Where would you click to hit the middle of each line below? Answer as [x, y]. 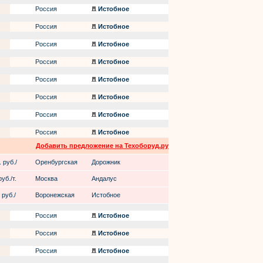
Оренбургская [56, 162]
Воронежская [55, 195]
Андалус [104, 178]
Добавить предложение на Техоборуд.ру [102, 146]
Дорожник [106, 162]
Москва [46, 178]
